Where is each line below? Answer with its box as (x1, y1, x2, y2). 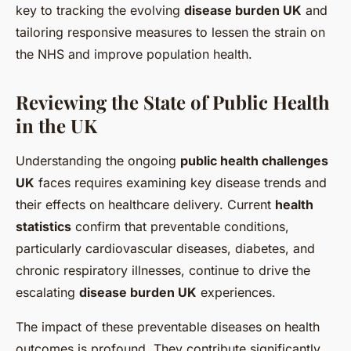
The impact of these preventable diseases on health (16, 318, 320, 335)
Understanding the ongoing (16, 152, 180, 168)
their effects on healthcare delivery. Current (16, 196, 275, 212)
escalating (16, 284, 79, 300)
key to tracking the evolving (16, 2, 184, 18)
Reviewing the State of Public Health (16, 89, 330, 114)
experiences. (197, 284, 276, 300)
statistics (16, 218, 71, 234)
